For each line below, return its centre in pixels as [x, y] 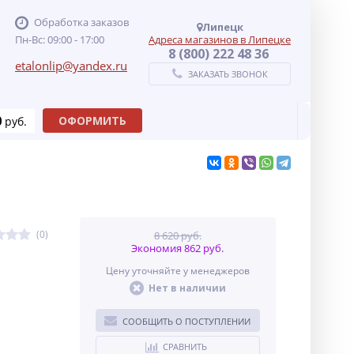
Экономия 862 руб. [178, 248]
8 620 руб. [177, 235]
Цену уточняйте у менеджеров [177, 271]
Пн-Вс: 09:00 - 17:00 [60, 40]
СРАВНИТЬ [185, 346]
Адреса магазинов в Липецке [220, 40]
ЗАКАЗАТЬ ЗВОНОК [228, 74]
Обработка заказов [81, 22]
